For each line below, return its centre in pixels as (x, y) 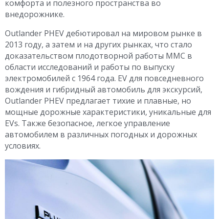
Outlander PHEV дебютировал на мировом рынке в (103, 33)
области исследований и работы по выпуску (90, 67)
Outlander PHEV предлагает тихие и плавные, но (98, 100)
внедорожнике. (35, 14)
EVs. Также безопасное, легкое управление (88, 123)
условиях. (23, 145)
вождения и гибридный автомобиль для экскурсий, (104, 89)
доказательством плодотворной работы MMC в (99, 55)
